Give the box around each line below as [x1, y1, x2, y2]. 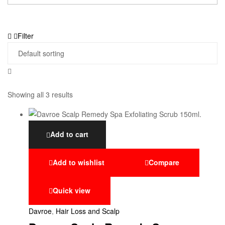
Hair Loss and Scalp [56, 206, 120, 216]
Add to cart [50, 129, 88, 140]
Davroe [29, 206, 52, 216]
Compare [149, 157, 179, 167]
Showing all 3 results [8, 89, 73, 100]
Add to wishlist [53, 157, 104, 167]
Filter [18, 30, 34, 41]
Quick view [53, 185, 90, 196]
